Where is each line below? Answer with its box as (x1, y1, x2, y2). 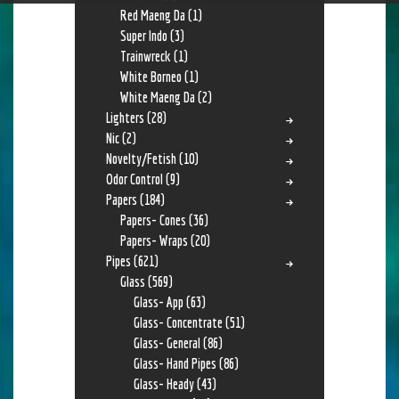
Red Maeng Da (119, 6, 185, 23)
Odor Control (106, 170, 163, 187)
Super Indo (119, 27, 167, 44)
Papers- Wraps (119, 232, 188, 248)
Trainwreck (119, 47, 171, 64)
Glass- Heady (134, 375, 195, 392)
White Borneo (119, 68, 182, 85)
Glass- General (134, 334, 201, 351)
